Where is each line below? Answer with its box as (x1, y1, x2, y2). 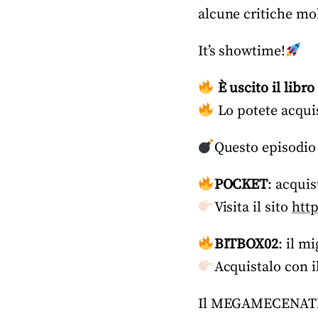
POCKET (214, 176, 268, 194)
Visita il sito (214, 199, 292, 216)
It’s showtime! (197, 43, 285, 60)
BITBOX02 (214, 236, 279, 253)
